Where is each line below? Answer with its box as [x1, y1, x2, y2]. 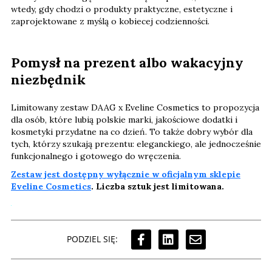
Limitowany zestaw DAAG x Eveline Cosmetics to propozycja [11, 101, 259, 113]
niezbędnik [11, 70, 89, 88]
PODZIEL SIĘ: [66, 233, 118, 245]
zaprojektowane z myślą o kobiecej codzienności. [11, 15, 212, 27]
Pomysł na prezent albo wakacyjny [11, 53, 243, 71]
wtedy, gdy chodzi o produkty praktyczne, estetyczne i [11, 3, 233, 15]
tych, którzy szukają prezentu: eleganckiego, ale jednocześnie [11, 138, 261, 149]
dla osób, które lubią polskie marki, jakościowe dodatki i [11, 114, 237, 125]
